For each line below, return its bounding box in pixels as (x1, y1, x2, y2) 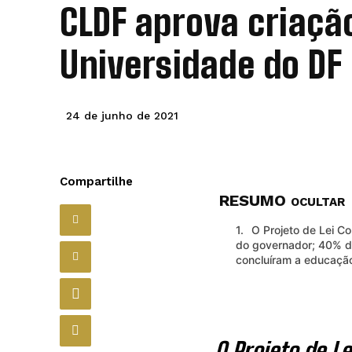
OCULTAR (290, 194, 345, 209)
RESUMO (218, 190, 291, 210)
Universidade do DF (60, 44, 342, 87)
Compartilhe (60, 174, 133, 189)
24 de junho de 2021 (66, 108, 178, 122)
